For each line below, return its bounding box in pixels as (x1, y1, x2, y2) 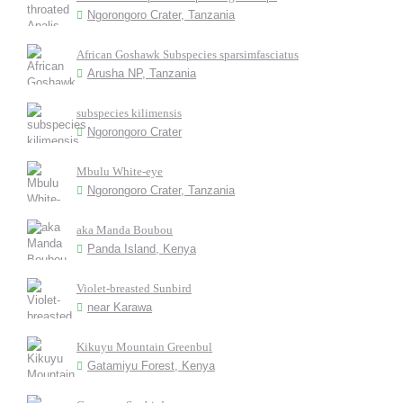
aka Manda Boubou (76, 223, 173, 237)
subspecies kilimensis (76, 106, 182, 120)
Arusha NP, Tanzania (87, 67, 196, 80)
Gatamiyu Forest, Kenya (87, 359, 215, 372)
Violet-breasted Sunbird (76, 282, 192, 295)
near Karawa (87, 300, 152, 314)
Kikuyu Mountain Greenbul (76, 340, 212, 354)
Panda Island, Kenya (87, 242, 196, 255)
